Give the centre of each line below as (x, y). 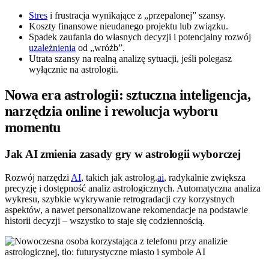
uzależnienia (52, 48)
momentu (33, 128)
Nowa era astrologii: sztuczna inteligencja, (128, 95)
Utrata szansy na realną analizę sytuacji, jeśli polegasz (130, 59)
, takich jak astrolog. (119, 177)
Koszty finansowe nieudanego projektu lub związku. (128, 26)
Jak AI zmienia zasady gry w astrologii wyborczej (123, 154)
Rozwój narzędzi (38, 177)
